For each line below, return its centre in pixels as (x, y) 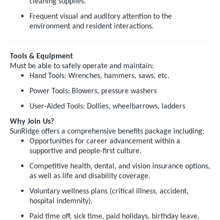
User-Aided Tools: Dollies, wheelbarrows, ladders (107, 107)
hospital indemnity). (61, 201)
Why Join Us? (32, 122)
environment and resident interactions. (92, 27)
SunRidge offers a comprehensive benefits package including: (107, 132)
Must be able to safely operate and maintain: (82, 66)
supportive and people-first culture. (85, 151)
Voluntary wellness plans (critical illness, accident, (109, 192)
